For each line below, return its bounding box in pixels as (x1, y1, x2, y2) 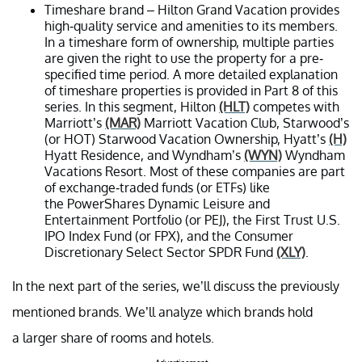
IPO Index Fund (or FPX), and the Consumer (44, 228, 293, 244)
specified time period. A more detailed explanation (44, 66, 338, 82)
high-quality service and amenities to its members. (44, 18, 338, 34)
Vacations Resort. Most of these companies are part (44, 163, 345, 179)
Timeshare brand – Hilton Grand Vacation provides (44, 2, 339, 18)
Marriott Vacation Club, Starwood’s (141, 115, 349, 131)
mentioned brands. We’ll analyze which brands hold (12, 304, 313, 320)
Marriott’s (44, 115, 105, 131)
